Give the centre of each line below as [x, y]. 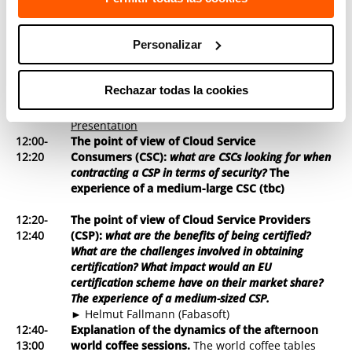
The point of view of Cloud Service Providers [191, 220]
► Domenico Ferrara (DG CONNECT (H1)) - [181, 110]
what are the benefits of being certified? [208, 236]
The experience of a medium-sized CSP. [170, 299]
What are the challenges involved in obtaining [187, 251]
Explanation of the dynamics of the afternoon [195, 330]
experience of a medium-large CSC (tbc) [178, 189]
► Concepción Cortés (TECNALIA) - [163, 79]
